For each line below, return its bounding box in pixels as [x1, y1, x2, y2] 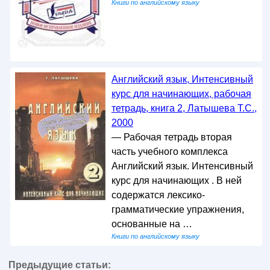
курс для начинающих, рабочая [111, 88, 251, 99]
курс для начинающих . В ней [111, 175, 242, 186]
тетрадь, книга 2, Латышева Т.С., [111, 102, 257, 113]
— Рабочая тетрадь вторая [111, 131, 232, 142]
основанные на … [111, 218, 192, 229]
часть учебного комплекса [111, 146, 228, 157]
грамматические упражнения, [111, 204, 244, 215]
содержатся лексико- [111, 189, 205, 200]
